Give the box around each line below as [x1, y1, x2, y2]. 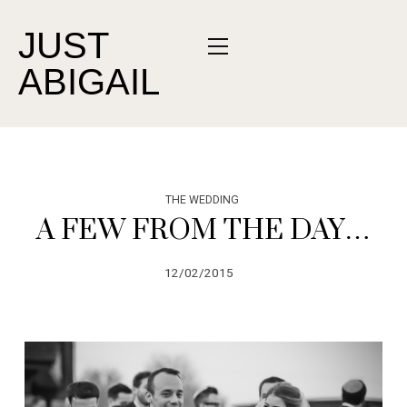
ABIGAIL [18, 62, 160, 102]
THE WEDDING [164, 192, 239, 208]
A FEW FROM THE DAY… [36, 213, 371, 248]
